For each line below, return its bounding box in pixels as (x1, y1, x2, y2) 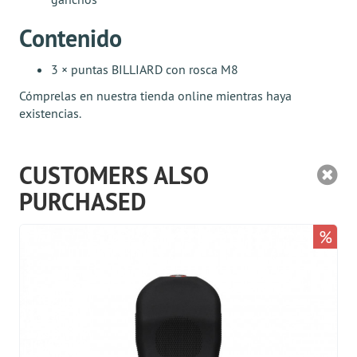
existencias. (19, 105, 81, 121)
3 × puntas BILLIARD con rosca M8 (51, 61, 238, 77)
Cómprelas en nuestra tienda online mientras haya (19, 88, 292, 104)
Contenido (19, 23, 122, 54)
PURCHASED (19, 186, 146, 218)
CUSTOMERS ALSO (19, 160, 209, 191)
